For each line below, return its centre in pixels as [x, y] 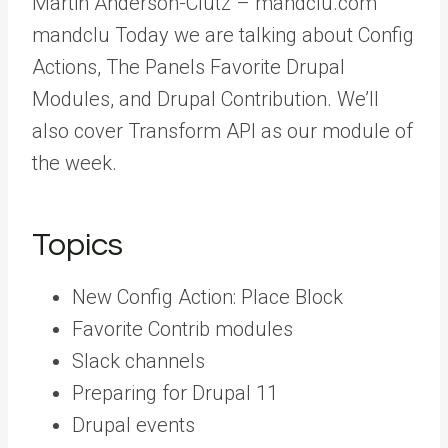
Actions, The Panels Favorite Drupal [188, 67]
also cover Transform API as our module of [222, 131]
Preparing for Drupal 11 [175, 393]
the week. [74, 163]
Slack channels [138, 361]
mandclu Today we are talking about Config [223, 35]
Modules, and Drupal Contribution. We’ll [205, 99]
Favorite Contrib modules [182, 329]
